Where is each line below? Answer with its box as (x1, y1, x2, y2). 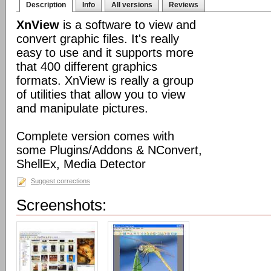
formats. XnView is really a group (16, 74, 194, 87)
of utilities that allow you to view (16, 88, 185, 101)
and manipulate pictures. (16, 102, 148, 115)
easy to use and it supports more (16, 46, 194, 59)
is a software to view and (59, 18, 196, 31)
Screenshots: (16, 196, 106, 214)
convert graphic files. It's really (16, 32, 179, 45)
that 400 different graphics (16, 60, 157, 73)
